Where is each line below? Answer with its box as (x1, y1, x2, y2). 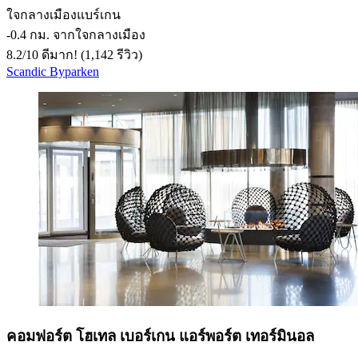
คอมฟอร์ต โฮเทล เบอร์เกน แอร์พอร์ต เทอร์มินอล (6, 328, 314, 345)
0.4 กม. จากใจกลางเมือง (10, 28, 145, 42)
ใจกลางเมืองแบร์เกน (6, 8, 121, 22)
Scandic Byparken (6, 65, 99, 79)
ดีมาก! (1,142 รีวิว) (38, 48, 142, 62)
